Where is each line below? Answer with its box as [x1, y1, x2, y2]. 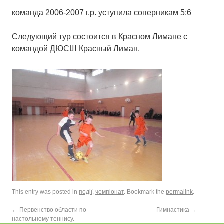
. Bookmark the [124, 188, 166, 195]
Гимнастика [156, 206, 191, 213]
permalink [166, 188, 193, 195]
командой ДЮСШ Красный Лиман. [12, 44, 140, 53]
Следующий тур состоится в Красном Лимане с [12, 32, 187, 41]
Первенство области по [18, 206, 86, 213]
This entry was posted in [12, 188, 79, 195]
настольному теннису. [12, 215, 74, 222]
